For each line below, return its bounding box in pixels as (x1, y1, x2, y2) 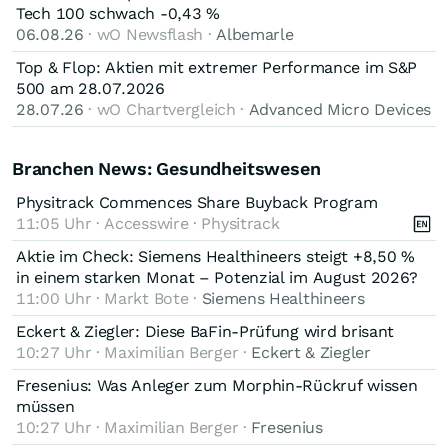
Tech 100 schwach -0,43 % (16, 3, 220, 23)
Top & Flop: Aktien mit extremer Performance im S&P (16, 57, 418, 77)
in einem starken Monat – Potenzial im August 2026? (16, 267, 419, 287)
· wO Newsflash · (83, 24, 217, 44)
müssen (16, 396, 75, 416)
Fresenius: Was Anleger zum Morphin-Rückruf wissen (16, 375, 418, 395)
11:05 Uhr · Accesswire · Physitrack (16, 213, 280, 233)
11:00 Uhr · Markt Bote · (16, 288, 202, 308)
